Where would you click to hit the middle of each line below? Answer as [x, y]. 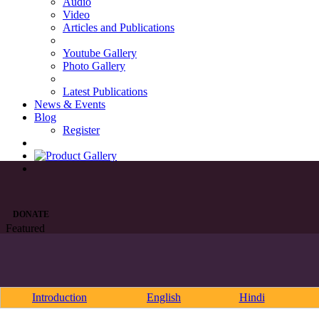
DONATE [31, 214]
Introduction [59, 297]
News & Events [70, 104]
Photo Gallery [94, 66]
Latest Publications [105, 91]
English [164, 297]
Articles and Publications [119, 27]
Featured [25, 228]
